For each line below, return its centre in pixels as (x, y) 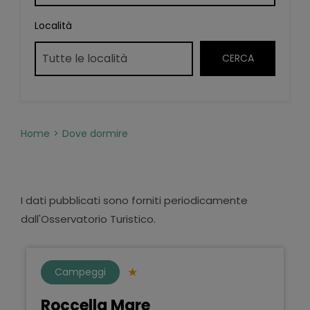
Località (53, 25)
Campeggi (80, 272)
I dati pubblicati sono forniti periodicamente (134, 200)
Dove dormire (95, 133)
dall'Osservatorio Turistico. (88, 219)
